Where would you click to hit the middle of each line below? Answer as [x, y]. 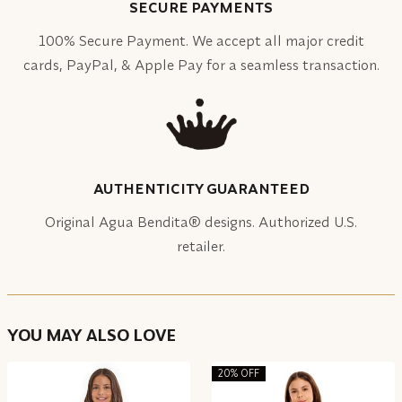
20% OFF [238, 373]
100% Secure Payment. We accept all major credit [201, 40]
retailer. [201, 245]
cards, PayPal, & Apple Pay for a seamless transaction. [201, 64]
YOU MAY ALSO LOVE [92, 335]
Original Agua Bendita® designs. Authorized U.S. [201, 221]
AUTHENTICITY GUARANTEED [201, 188]
